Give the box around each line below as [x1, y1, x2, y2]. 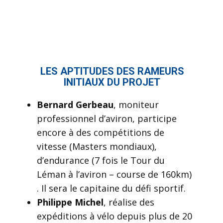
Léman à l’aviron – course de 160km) [37, 168, 192, 180]
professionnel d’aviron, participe [37, 112, 177, 124]
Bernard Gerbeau [37, 99, 113, 111]
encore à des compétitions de [37, 126, 164, 138]
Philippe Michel [37, 196, 104, 208]
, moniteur [113, 99, 159, 111]
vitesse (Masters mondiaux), [37, 140, 157, 152]
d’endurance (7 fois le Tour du [37, 154, 165, 166]
